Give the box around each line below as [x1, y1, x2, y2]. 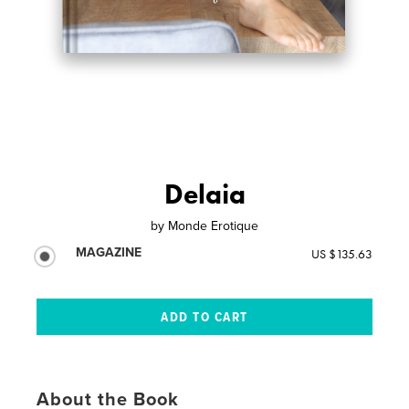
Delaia [163, 176, 246, 212]
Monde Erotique [168, 217, 258, 234]
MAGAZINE [76, 244, 142, 260]
